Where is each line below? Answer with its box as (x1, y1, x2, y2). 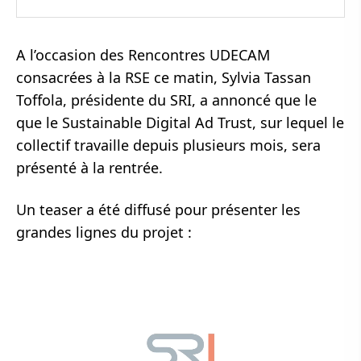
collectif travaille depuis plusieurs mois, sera (16, 135, 321, 156)
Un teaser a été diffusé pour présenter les (16, 200, 301, 220)
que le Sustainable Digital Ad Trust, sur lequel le (16, 113, 344, 133)
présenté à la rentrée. (16, 158, 163, 178)
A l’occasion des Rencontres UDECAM (16, 45, 270, 65)
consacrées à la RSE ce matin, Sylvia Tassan (16, 68, 311, 88)
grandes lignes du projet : (16, 222, 192, 243)
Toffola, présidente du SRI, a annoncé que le (16, 90, 317, 110)
